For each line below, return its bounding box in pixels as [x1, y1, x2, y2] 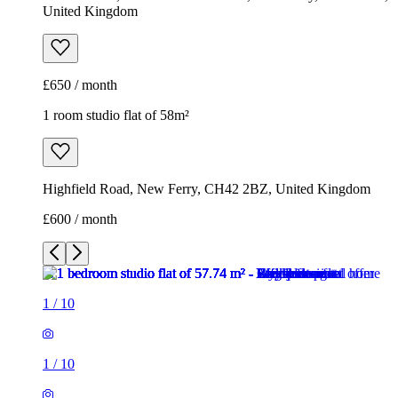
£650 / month [43, 77, 117, 93]
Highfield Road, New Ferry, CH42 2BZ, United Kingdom [43, 181, 370, 197]
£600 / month [43, 211, 117, 227]
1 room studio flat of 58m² [43, 107, 189, 123]
